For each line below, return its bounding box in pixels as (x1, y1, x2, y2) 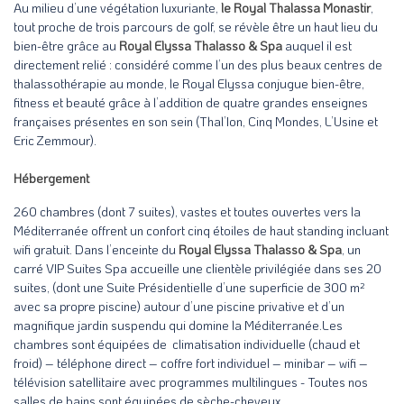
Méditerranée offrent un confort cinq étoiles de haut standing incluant (14, 222, 389, 240)
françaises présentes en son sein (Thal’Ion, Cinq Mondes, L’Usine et (14, 113, 378, 131)
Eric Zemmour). (14, 132, 96, 150)
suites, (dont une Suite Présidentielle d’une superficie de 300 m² (14, 279, 365, 297)
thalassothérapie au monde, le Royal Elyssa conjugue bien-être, (14, 75, 364, 93)
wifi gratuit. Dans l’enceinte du (14, 241, 179, 259)
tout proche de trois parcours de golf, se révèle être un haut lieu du (14, 18, 378, 36)
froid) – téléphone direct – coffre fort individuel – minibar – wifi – (14, 354, 368, 372)
